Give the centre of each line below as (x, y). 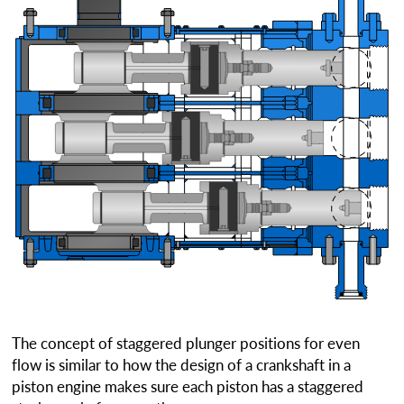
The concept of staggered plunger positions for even (186, 343)
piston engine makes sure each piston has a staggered (188, 386)
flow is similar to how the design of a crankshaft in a (182, 364)
